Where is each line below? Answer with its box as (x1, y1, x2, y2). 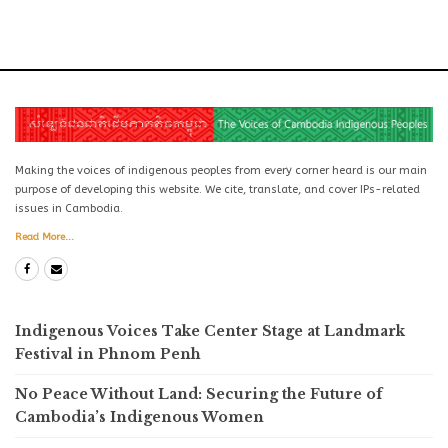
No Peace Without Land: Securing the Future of (15, 384, 382, 403)
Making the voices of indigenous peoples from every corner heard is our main (15, 163, 427, 177)
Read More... (15, 230, 74, 243)
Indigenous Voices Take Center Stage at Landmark (15, 321, 405, 340)
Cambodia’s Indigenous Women (15, 407, 264, 426)
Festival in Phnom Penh (15, 344, 201, 363)
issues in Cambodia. (15, 201, 123, 215)
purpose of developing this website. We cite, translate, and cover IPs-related (15, 182, 420, 196)
